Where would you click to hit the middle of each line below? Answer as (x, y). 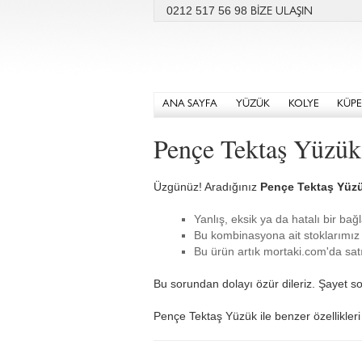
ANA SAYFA (190, 105)
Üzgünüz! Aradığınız (207, 187)
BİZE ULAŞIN (282, 12)
